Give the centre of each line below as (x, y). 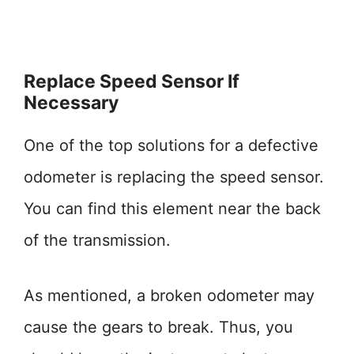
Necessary (71, 103)
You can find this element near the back (172, 209)
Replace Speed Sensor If (132, 81)
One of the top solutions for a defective (171, 145)
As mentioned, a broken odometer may (169, 296)
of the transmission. (97, 240)
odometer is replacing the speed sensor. (174, 177)
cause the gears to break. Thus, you (158, 327)
